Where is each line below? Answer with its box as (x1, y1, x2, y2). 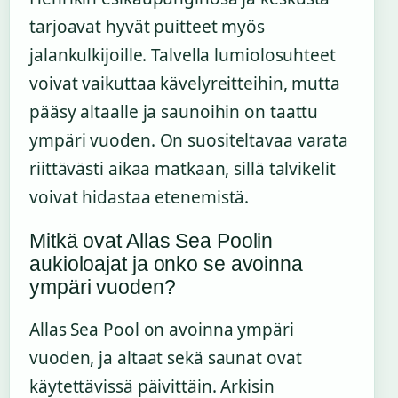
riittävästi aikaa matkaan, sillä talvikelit (29, 157, 336, 181)
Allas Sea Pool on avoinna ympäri (29, 318, 294, 342)
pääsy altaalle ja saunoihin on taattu (29, 100, 319, 124)
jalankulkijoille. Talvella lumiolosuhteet (29, 44, 336, 68)
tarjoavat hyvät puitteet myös (29, 15, 266, 39)
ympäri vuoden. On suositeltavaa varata (29, 129, 349, 153)
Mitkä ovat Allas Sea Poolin (29, 229, 274, 253)
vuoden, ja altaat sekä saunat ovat (29, 346, 302, 370)
